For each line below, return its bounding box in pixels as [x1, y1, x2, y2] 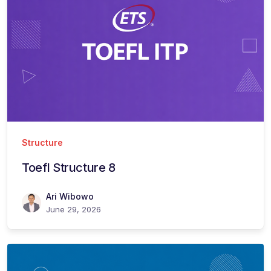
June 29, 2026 [46, 204, 101, 214]
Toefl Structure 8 [22, 160, 116, 175]
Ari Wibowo [46, 191, 94, 201]
